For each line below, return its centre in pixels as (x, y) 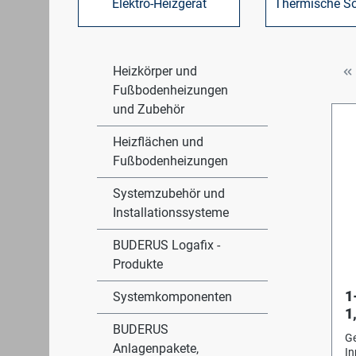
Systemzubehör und (169, 193)
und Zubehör (149, 109)
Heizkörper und (155, 71)
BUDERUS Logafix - (166, 245)
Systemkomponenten (172, 297)
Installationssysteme (171, 213)
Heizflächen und (158, 142)
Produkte (138, 264)
